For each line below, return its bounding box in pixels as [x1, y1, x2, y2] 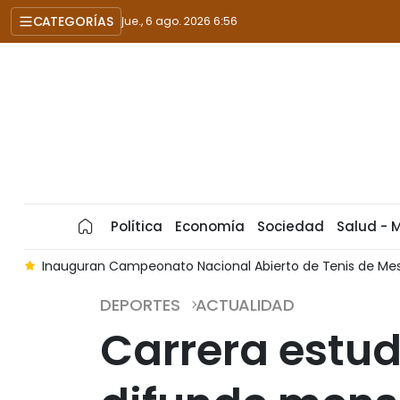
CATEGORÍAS [33, 12, 113, 30]
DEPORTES [100, 294, 180, 316]
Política [111, 217, 162, 236]
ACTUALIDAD [196, 294, 295, 316]
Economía [175, 217, 245, 236]
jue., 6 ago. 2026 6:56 [121, 13, 237, 29]
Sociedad [257, 217, 324, 236]
